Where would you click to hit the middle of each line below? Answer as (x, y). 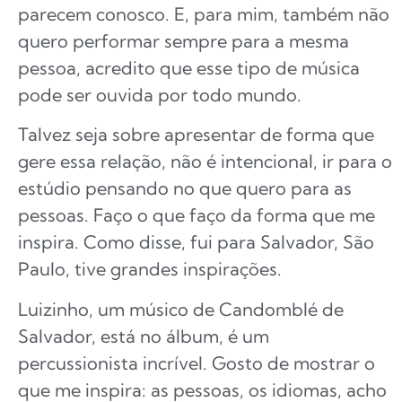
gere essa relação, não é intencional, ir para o (205, 162)
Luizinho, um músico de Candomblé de (181, 309)
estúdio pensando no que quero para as (185, 188)
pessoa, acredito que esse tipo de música (189, 67)
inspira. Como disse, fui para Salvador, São (196, 242)
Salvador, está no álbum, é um (144, 336)
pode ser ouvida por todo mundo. (160, 94)
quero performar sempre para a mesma (184, 40)
